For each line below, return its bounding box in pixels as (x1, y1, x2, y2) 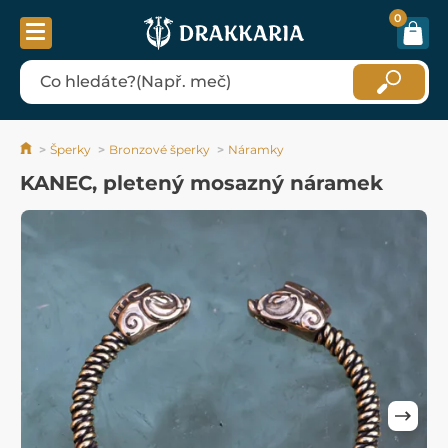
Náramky (228, 141, 284, 157)
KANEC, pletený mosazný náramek (20, 170, 383, 195)
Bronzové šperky (109, 141, 210, 157)
